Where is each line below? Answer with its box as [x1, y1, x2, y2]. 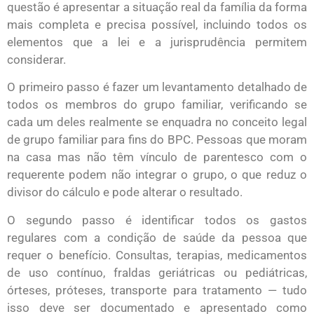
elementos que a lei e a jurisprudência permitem [7, 34, 307, 49]
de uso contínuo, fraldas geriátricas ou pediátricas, [7, 265, 307, 280]
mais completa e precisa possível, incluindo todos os [7, 17, 307, 32]
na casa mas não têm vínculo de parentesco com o [7, 150, 307, 165]
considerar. [7, 52, 66, 67]
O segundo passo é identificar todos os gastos [7, 212, 307, 227]
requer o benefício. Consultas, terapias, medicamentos [7, 247, 307, 262]
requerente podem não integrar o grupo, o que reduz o [7, 168, 307, 182]
